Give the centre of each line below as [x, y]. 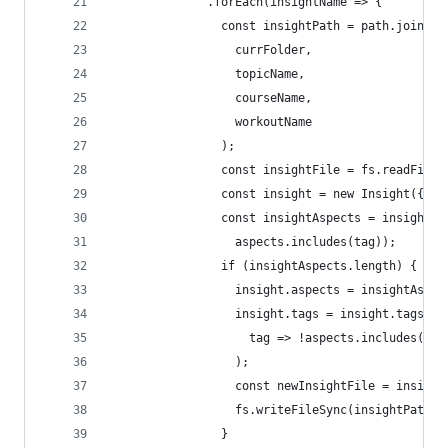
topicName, [207, 74]
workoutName [210, 122]
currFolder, [210, 50]
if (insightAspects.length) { [263, 266]
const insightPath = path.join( [270, 26]
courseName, [210, 98]
